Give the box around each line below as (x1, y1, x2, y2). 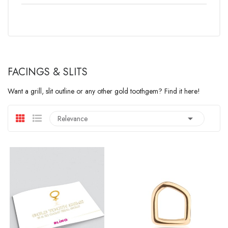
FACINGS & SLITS (8, 65, 88, 79)
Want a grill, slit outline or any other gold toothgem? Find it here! (8, 86, 200, 96)
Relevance (58, 113, 88, 124)
